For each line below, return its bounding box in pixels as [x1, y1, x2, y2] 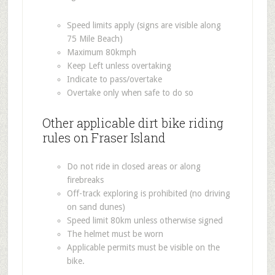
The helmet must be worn [66, 228, 163, 239]
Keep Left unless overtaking [66, 60, 171, 71]
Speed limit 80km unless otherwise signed [66, 215, 223, 225]
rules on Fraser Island [42, 129, 165, 145]
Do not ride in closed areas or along [66, 161, 201, 171]
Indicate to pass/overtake [66, 74, 162, 84]
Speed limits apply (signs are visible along [66, 20, 221, 30]
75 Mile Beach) [66, 33, 123, 44]
